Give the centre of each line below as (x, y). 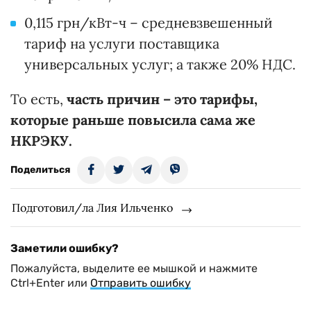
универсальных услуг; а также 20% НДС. (160, 65)
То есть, (39, 99)
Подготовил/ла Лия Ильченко (92, 208)
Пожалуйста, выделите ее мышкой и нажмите (134, 269)
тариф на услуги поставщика (122, 44)
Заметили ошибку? (65, 249)
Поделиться (40, 170)
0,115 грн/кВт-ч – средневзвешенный (149, 23)
